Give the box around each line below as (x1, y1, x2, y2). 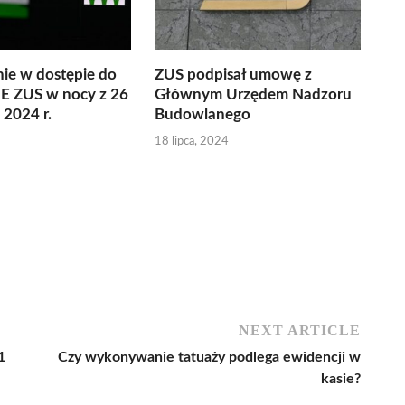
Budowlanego (155, 107, 251, 122)
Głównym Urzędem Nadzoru (155, 87, 353, 102)
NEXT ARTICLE (239, 322, 361, 338)
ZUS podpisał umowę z (155, 67, 313, 82)
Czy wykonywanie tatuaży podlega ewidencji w (58, 349, 361, 364)
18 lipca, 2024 (155, 135, 230, 147)
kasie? (321, 371, 361, 386)
